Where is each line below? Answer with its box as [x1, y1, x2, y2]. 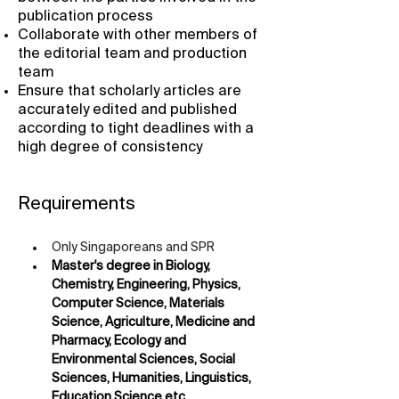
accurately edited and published [18, 103, 237, 118]
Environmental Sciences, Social [52, 354, 238, 366]
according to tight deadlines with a [18, 122, 254, 136]
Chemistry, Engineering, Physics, [52, 279, 243, 291]
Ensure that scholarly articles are [18, 85, 241, 99]
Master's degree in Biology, [52, 260, 213, 273]
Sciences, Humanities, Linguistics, [52, 372, 254, 385]
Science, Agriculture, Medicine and [52, 316, 257, 329]
